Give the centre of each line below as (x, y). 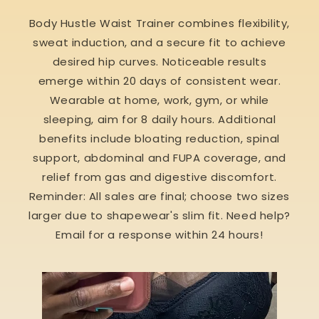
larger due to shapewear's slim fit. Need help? (159, 215)
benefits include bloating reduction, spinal (159, 138)
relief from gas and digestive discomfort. (159, 177)
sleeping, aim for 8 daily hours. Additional (159, 119)
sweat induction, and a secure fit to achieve (159, 42)
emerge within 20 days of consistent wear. (159, 80)
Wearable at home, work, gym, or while (159, 100)
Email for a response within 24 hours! (159, 234)
